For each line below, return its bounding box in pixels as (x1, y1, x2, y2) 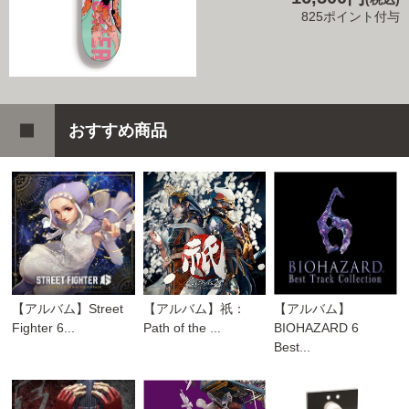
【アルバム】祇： (142, 301, 246, 317)
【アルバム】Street (12, 301, 124, 317)
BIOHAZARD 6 (273, 320, 359, 336)
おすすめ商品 (68, 121, 167, 141)
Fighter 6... (12, 320, 76, 336)
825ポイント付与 (301, 8, 400, 24)
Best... (273, 340, 310, 355)
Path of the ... (142, 320, 221, 336)
